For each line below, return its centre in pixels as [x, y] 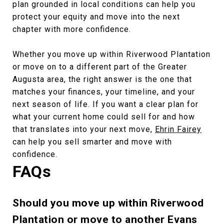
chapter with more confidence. [72, 29]
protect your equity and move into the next [96, 16]
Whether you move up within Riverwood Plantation [111, 54]
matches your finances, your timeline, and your [104, 91]
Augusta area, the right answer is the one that [102, 79]
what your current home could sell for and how [104, 116]
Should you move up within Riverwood [108, 203]
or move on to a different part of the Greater [100, 66]
